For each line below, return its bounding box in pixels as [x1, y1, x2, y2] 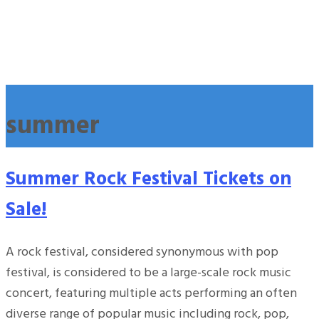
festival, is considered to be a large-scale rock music [6, 262, 291, 283]
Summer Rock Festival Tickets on [6, 164, 291, 196]
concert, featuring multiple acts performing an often [6, 283, 297, 304]
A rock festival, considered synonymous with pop [6, 241, 278, 263]
